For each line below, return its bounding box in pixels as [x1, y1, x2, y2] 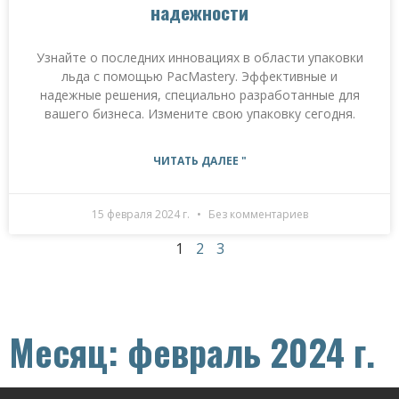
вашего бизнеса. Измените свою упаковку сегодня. [44, 105, 355, 123]
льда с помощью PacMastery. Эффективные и [61, 68, 338, 85]
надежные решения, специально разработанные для [39, 86, 360, 104]
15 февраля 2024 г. [91, 207, 192, 223]
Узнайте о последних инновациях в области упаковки [36, 49, 363, 67]
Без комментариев [205, 207, 308, 223]
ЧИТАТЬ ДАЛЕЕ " [152, 153, 247, 169]
